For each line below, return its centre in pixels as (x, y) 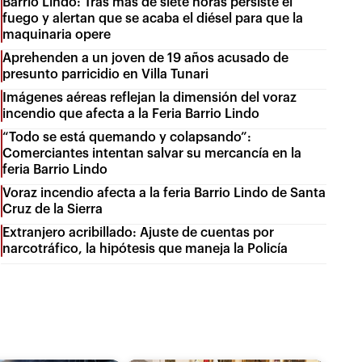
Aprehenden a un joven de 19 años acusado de (146, 59)
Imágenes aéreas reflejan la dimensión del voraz (150, 98)
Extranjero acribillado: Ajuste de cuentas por (139, 233)
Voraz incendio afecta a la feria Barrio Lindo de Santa (164, 194)
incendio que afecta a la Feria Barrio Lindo (131, 114)
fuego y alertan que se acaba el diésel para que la (153, 19)
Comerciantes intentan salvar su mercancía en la (152, 154)
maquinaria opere (57, 35)
